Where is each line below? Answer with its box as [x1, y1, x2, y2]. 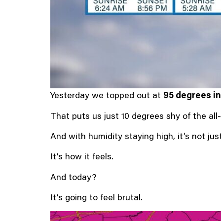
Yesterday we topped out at [50, 89, 163, 101]
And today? [50, 170, 96, 183]
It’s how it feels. [50, 150, 113, 162]
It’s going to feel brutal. [50, 191, 143, 203]
